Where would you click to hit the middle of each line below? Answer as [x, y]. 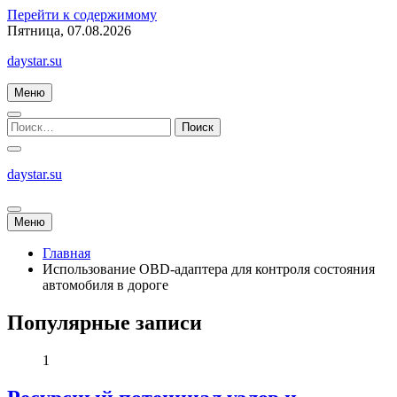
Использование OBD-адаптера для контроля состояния [209, 269]
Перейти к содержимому [82, 15]
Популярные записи [105, 322]
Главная [66, 253]
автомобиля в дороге [105, 285]
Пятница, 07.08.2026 [69, 31]
